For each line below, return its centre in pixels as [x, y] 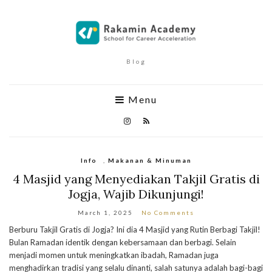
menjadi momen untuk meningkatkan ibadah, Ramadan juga [114, 255]
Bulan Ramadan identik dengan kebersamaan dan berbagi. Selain [123, 242]
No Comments [168, 212]
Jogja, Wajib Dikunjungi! [136, 194]
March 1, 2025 [105, 212]
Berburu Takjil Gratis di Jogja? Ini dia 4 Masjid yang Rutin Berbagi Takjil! [135, 229]
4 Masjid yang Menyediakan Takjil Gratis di [136, 179]
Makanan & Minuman [150, 160]
